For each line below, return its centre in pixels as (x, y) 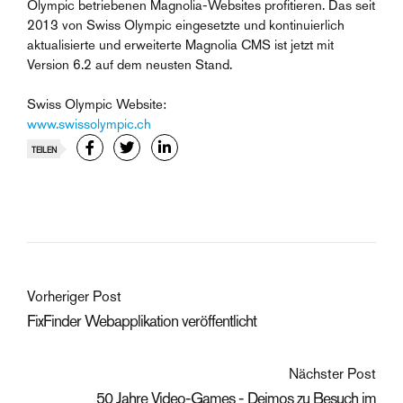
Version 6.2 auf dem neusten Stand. (130, 64)
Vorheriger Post (74, 296)
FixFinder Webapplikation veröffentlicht (142, 320)
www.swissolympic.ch (89, 123)
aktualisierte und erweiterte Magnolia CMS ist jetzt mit (180, 44)
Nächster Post (332, 374)
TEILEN (44, 150)
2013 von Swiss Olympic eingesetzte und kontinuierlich (186, 24)
